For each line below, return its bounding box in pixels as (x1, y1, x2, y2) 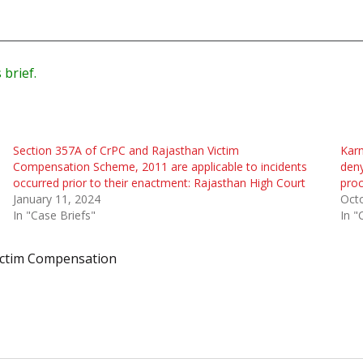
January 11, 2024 (12, 190, 100, 207)
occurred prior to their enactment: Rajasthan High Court (12, 174, 305, 190)
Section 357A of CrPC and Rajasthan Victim (12, 142, 239, 158)
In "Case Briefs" (12, 207, 96, 223)
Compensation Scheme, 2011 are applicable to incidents (12, 158, 307, 174)
